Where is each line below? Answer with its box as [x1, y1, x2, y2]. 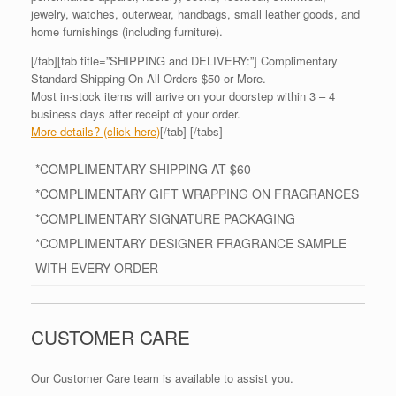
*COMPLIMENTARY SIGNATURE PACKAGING [35, 209, 295, 227]
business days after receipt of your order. [31, 104, 240, 122]
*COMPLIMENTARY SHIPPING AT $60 [35, 159, 251, 178]
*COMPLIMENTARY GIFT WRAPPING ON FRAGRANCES [35, 184, 359, 202]
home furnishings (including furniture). [31, 22, 223, 40]
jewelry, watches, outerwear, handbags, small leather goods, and [31, 4, 360, 22]
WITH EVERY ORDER [35, 258, 158, 277]
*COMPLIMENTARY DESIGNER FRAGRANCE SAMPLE [35, 233, 346, 252]
